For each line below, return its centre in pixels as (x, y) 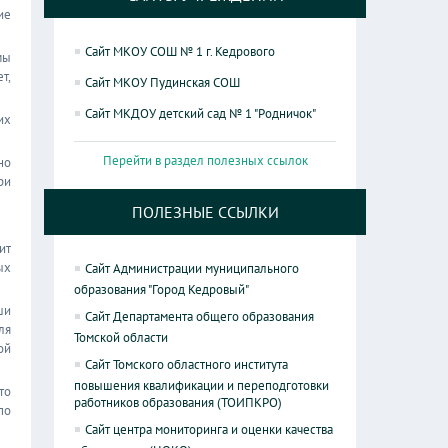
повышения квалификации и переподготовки (202, 386)
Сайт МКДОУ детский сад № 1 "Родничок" (201, 114)
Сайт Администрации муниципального (192, 269)
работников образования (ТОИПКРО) (178, 403)
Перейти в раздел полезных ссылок (205, 161)
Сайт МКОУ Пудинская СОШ (163, 83)
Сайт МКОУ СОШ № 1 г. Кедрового (180, 52)
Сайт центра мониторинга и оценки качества (209, 430)
